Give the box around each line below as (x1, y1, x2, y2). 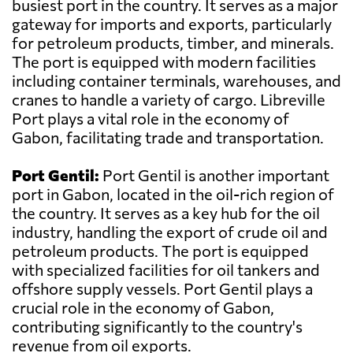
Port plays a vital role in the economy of (12, 109, 289, 128)
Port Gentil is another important (99, 165, 329, 185)
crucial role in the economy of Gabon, (12, 298, 274, 318)
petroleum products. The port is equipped (12, 241, 309, 261)
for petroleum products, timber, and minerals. (12, 33, 334, 53)
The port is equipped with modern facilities (12, 52, 316, 72)
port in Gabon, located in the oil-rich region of (12, 184, 334, 204)
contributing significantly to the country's (12, 317, 303, 336)
